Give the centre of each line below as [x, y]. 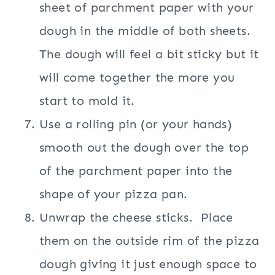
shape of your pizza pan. [114, 194]
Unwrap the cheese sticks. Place [136, 218]
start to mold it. [87, 101]
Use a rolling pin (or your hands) [136, 124]
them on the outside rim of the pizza [149, 241]
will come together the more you [137, 78]
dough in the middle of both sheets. [147, 31]
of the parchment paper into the [136, 171]
